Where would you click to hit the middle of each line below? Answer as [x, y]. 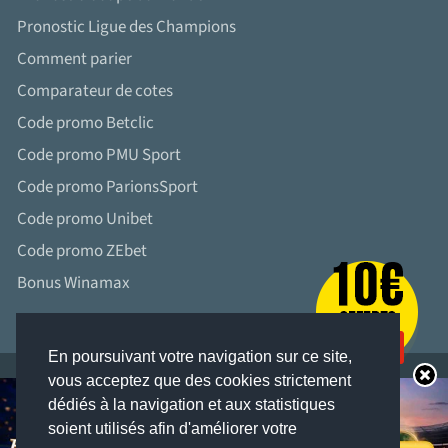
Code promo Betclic [85, 123]
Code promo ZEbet [82, 251]
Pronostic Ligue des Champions [126, 27]
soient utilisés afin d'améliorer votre [172, 429]
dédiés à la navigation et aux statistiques [191, 405]
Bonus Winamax [73, 283]
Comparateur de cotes [95, 91]
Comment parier [74, 59]
